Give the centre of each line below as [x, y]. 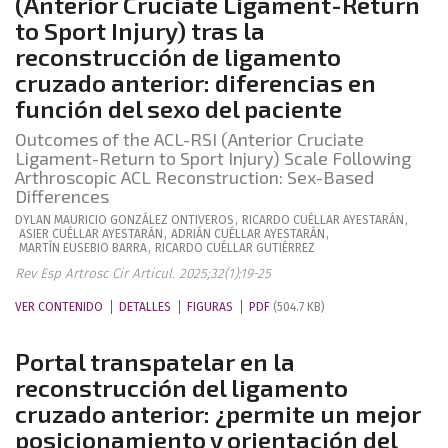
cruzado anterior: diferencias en [195, 82]
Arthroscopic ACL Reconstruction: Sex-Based [194, 177]
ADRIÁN [191, 234]
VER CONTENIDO [59, 307]
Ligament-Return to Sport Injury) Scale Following [213, 158]
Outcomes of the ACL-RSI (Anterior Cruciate [189, 139]
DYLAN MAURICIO [61, 220]
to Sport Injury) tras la [140, 30]
